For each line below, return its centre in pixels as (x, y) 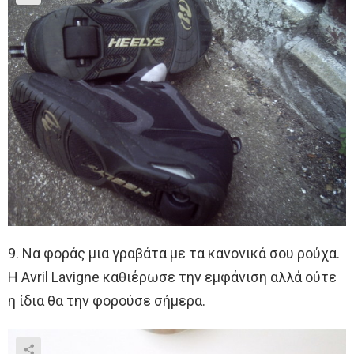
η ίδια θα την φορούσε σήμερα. (107, 300)
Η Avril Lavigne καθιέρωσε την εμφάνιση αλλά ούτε (172, 277)
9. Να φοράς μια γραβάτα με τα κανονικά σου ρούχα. (174, 253)
